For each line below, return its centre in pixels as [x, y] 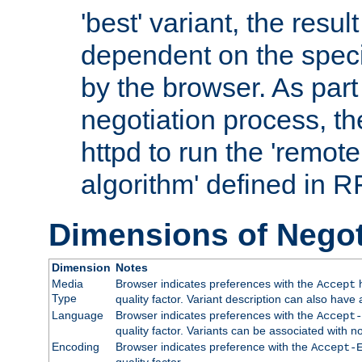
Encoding [75, 346]
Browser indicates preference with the [213, 346]
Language [77, 315]
